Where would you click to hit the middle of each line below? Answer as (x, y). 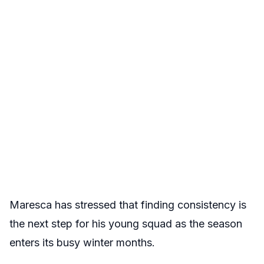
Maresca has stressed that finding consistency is (128, 205)
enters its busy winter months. (82, 243)
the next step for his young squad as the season (126, 224)
